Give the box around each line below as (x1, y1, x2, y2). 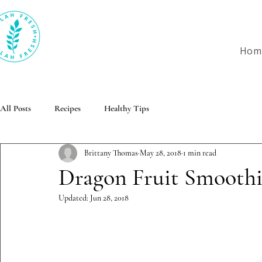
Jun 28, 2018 (90, 192, 129, 203)
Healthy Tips (104, 102, 149, 113)
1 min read (183, 148, 216, 158)
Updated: (58, 192, 90, 203)
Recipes (54, 102, 81, 113)
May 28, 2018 (140, 148, 181, 158)
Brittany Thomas (84, 148, 138, 158)
